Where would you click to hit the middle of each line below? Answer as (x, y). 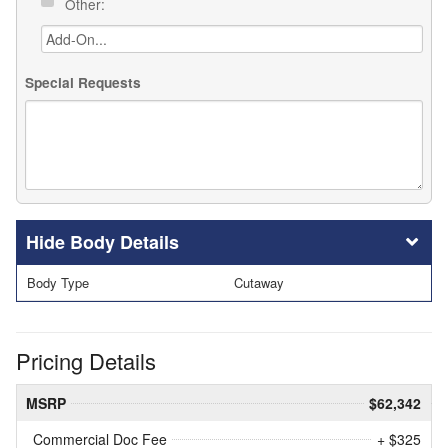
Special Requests (83, 83)
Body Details (124, 241)
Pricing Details (86, 361)
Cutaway (259, 282)
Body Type (58, 282)
